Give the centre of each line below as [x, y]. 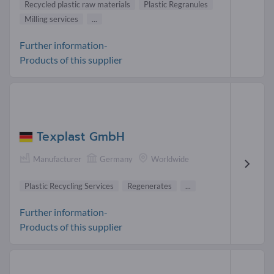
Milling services [51, 19]
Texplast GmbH [81, 137]
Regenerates [150, 186]
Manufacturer [57, 159]
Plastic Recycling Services [69, 186]
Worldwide [170, 159]
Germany [116, 159]
